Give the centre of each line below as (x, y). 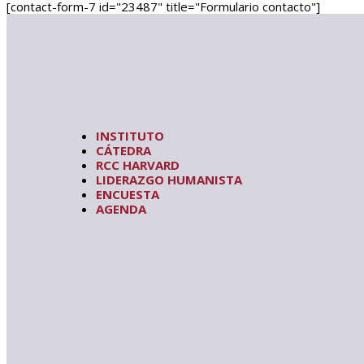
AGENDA (121, 208)
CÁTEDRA (123, 150)
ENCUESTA (128, 194)
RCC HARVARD (138, 165)
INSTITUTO (130, 135)
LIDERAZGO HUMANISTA (169, 179)
